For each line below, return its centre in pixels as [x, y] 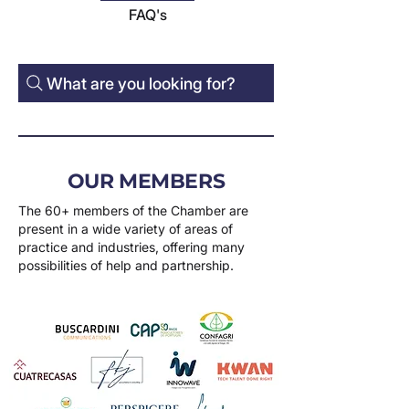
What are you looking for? [141, 83]
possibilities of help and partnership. [128, 265]
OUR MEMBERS [146, 181]
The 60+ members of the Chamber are [133, 210]
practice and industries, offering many [131, 247]
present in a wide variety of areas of [126, 229]
